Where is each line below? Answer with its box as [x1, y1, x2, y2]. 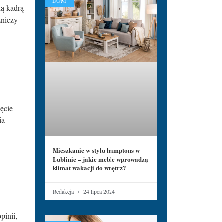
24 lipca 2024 [82, 187, 115, 196]
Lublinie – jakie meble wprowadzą [53, 154, 148, 164]
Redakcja [53, 187, 75, 196]
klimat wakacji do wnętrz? [53, 163, 126, 173]
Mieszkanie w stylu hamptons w [53, 145, 140, 155]
